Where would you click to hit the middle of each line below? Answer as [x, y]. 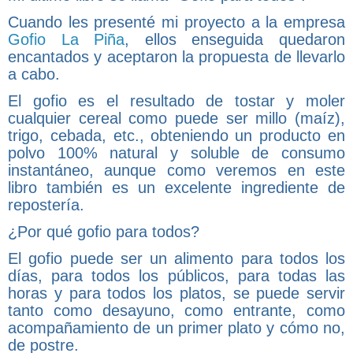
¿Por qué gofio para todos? [104, 231]
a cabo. [34, 74]
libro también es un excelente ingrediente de [176, 187]
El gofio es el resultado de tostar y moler [176, 100]
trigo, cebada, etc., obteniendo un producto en [176, 135]
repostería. [46, 204]
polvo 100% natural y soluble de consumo [176, 152]
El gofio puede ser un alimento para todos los [176, 258]
